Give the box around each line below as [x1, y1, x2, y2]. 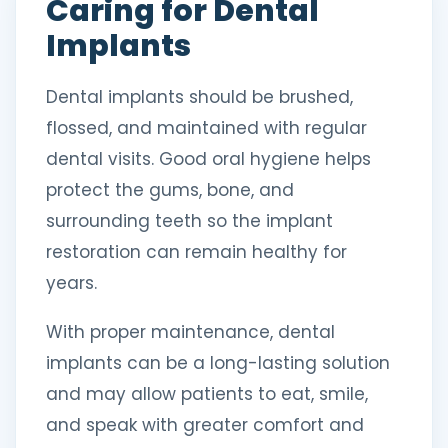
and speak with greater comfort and [46, 413, 364, 437]
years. [46, 271, 97, 295]
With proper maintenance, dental [46, 320, 335, 344]
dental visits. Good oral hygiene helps [46, 147, 371, 171]
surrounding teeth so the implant [46, 209, 333, 233]
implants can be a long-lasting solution [46, 351, 390, 375]
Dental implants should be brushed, [46, 85, 353, 109]
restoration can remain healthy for [46, 240, 347, 264]
